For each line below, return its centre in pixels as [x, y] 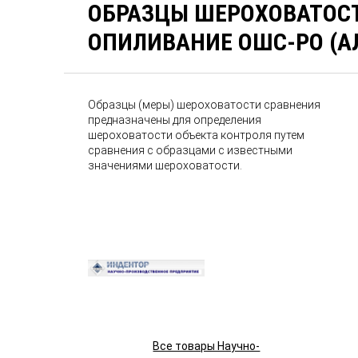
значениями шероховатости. [165, 165]
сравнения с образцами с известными [191, 150]
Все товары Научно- [207, 346]
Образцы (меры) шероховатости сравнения [205, 105]
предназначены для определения [175, 120]
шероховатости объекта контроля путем [197, 135]
